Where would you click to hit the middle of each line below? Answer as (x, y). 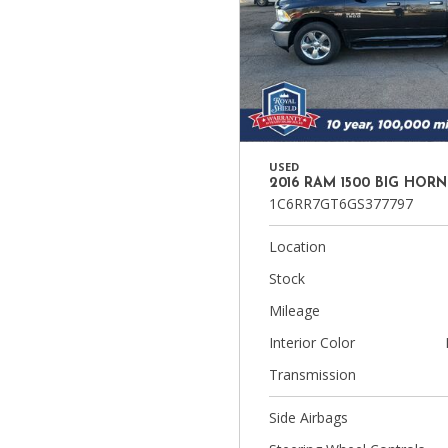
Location (297, 246)
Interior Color (312, 342)
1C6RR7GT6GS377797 (341, 203)
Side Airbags (308, 417)
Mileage (294, 310)
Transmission (312, 374)
